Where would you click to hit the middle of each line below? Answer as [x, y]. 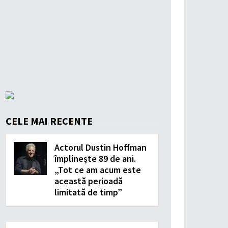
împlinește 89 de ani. [95, 159]
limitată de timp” [88, 192]
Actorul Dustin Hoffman [101, 147]
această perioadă [89, 181]
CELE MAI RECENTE [49, 121]
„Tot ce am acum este [98, 170]
